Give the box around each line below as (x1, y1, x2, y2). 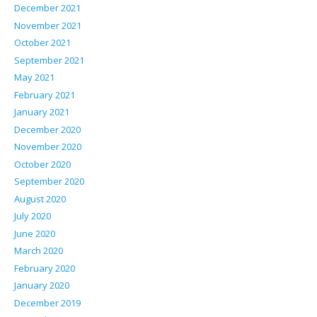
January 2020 (13, 279, 69, 292)
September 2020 (13, 175, 84, 188)
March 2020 (13, 244, 63, 258)
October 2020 (13, 157, 71, 171)
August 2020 (13, 192, 66, 205)
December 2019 (13, 296, 81, 309)
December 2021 (13, 1, 81, 15)
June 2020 (13, 226, 55, 240)
